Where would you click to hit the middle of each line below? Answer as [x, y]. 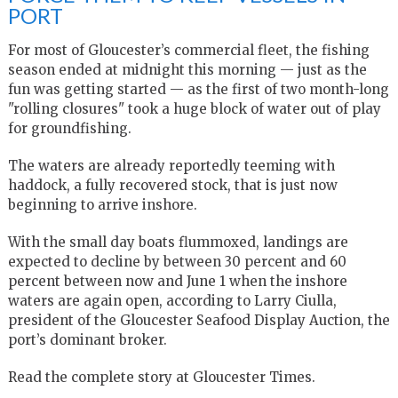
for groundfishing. [69, 128]
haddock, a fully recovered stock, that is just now [172, 185]
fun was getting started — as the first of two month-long [198, 89]
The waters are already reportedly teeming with [171, 165]
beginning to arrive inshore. [102, 204]
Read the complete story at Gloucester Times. [161, 377]
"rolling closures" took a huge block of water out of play [194, 108]
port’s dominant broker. [87, 339]
